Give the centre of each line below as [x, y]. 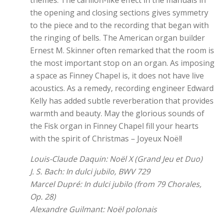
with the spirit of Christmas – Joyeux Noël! [106, 139]
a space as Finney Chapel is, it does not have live [117, 76]
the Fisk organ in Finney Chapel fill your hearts [114, 126]
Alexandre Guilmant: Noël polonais [93, 209]
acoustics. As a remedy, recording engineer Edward [122, 88]
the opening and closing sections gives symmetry [119, 13]
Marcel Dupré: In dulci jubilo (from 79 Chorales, [116, 184]
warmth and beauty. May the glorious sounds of [117, 113]
